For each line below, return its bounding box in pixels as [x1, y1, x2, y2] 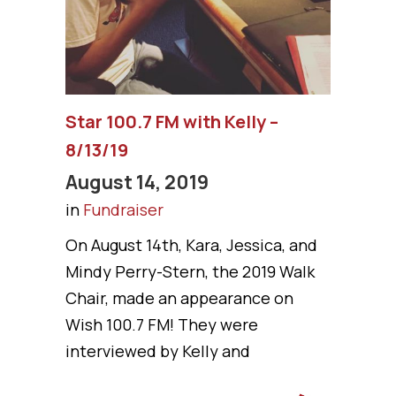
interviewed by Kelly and [65, 340, 250, 362]
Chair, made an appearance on [65, 287, 293, 309]
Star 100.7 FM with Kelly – [65, 110, 278, 134]
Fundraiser [83, 199, 164, 221]
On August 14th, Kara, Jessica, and [65, 234, 317, 256]
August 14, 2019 [65, 169, 209, 195]
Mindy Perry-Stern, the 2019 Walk [65, 261, 315, 283]
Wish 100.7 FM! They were [65, 314, 258, 336]
